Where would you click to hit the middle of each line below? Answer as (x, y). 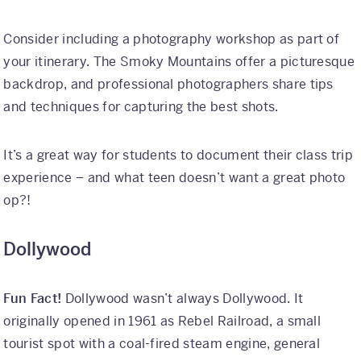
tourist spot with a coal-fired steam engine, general (162, 343)
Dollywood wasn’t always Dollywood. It (184, 298)
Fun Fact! (34, 298)
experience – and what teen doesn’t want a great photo (174, 177)
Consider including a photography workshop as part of (172, 39)
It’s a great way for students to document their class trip (178, 155)
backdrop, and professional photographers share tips (168, 84)
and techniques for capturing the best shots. (141, 106)
